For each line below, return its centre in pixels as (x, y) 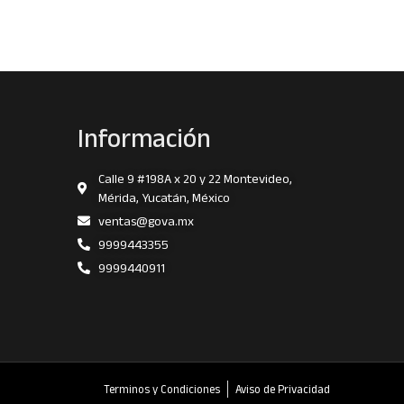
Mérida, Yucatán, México (164, 197)
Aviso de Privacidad (283, 389)
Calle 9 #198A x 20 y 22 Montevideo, (195, 178)
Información (144, 138)
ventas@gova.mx (146, 220)
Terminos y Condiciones (162, 389)
